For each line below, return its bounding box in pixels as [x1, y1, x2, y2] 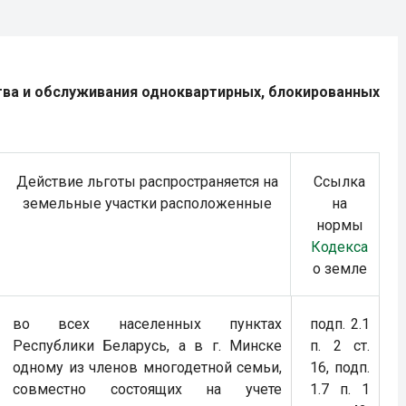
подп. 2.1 [310, 315, 370, 333]
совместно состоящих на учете [13, 381, 282, 398]
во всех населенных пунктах [13, 315, 282, 333]
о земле [312, 260, 367, 277]
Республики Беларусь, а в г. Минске [13, 337, 282, 354]
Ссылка [314, 173, 365, 190]
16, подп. [310, 359, 370, 376]
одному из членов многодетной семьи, [13, 359, 282, 376]
